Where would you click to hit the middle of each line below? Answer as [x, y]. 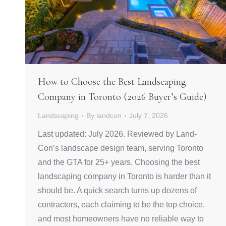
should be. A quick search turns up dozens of [117, 191]
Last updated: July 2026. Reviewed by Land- [117, 134]
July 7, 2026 [149, 116]
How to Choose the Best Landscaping [112, 82]
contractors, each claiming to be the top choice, [121, 205]
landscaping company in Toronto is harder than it [124, 177]
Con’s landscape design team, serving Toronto [121, 148]
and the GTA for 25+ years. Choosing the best [119, 162]
